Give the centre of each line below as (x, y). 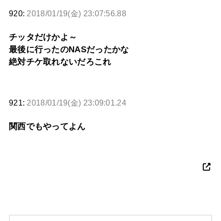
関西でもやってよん (47, 127)
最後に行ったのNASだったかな (69, 50)
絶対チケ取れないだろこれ (60, 62)
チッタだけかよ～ (43, 37)
